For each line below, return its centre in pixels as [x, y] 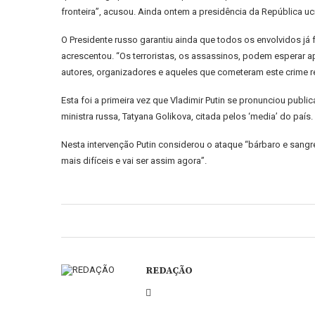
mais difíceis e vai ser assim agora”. [134, 161]
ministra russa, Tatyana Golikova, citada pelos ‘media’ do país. [187, 116]
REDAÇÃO [169, 271]
